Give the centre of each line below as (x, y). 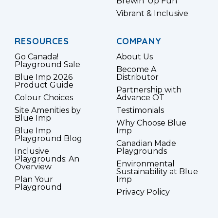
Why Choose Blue (151, 123)
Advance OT (140, 98)
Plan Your (34, 180)
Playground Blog (48, 139)
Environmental (145, 164)
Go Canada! (36, 57)
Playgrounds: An (47, 159)
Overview (33, 167)
